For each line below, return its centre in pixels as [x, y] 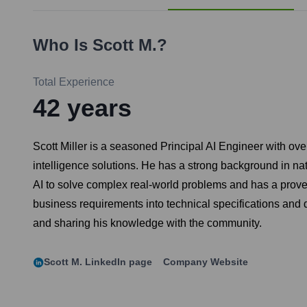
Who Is [63, 45]
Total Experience [74, 82]
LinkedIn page [117, 262]
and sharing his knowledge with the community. [147, 223]
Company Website [206, 262]
